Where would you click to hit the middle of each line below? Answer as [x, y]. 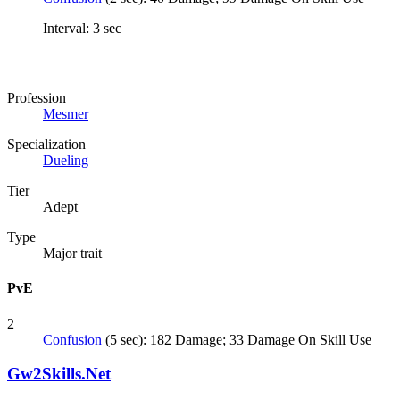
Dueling [66, 161]
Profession [37, 98]
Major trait [72, 254]
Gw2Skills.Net [59, 374]
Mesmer [66, 114]
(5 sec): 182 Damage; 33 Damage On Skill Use [237, 339]
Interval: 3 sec [82, 28]
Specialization [46, 145]
